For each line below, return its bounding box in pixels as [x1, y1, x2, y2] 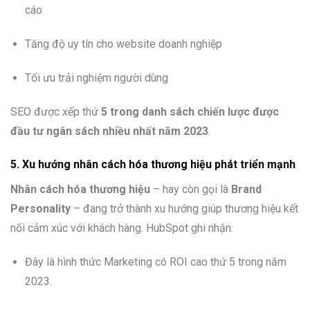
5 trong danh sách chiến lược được [101, 104, 279, 118]
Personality [10, 202, 71, 216]
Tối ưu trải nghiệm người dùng [24, 71, 168, 84]
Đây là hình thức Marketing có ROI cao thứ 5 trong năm [24, 255, 286, 269]
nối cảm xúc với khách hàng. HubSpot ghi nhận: [10, 221, 233, 235]
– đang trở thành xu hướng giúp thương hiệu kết [71, 202, 298, 216]
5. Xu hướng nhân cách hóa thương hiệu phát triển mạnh [10, 158, 295, 172]
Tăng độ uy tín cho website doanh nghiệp [24, 37, 222, 51]
